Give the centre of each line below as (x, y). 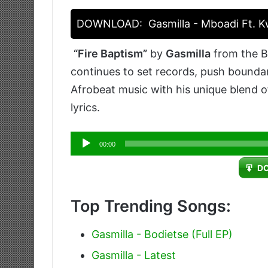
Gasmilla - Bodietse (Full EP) (162, 234)
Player (86, 158)
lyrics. (85, 108)
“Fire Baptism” (110, 54)
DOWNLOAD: (109, 24)
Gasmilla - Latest (134, 255)
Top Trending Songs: (151, 206)
